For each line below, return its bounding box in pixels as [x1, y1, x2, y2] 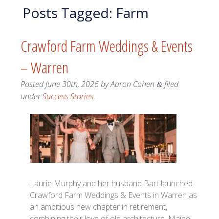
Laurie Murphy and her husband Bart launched [30, 178, 193, 189]
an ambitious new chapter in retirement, [30, 201, 168, 213]
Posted [20, 79, 45, 90]
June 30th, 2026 [45, 79, 99, 90]
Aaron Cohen [110, 79, 154, 90]
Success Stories [42, 91, 93, 102]
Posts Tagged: [22, 3, 112, 22]
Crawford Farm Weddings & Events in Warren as [30, 190, 197, 201]
